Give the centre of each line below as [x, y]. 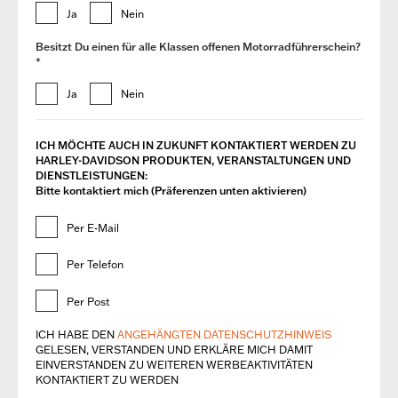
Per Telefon [95, 265]
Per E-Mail [93, 227]
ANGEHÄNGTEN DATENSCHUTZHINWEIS [224, 334]
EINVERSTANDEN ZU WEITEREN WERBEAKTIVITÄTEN [174, 364]
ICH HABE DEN [76, 334]
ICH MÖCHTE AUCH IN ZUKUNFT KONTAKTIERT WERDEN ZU [196, 146]
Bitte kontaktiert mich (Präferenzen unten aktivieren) [171, 191]
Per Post [88, 301]
